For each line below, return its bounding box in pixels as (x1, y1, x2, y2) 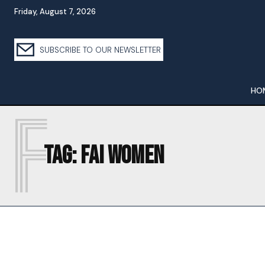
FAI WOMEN (80, 141, 164, 171)
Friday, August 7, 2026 (14, 7, 96, 17)
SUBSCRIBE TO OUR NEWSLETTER (37, 44, 161, 55)
